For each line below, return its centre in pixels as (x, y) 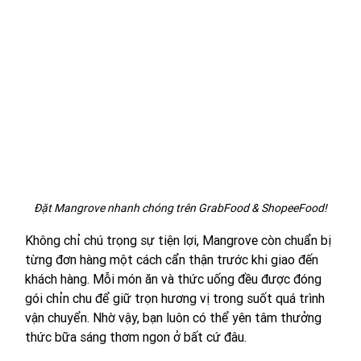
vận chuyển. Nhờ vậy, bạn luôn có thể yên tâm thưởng (174, 318)
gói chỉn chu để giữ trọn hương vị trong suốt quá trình (176, 299)
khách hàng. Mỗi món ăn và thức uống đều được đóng (174, 279)
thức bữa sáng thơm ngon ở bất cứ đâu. (135, 337)
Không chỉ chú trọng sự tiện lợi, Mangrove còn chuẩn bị (179, 241)
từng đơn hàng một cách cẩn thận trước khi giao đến (173, 260)
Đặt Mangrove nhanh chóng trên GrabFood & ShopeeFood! (180, 208)
